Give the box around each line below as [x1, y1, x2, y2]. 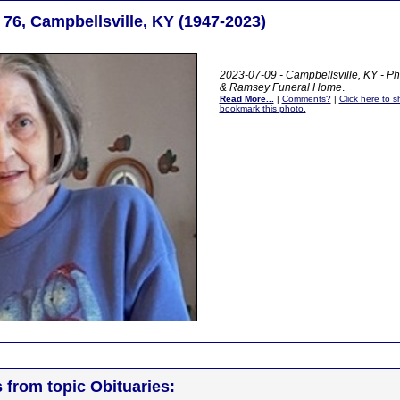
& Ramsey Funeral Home [219, 81, 342, 94]
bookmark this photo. [219, 104, 306, 113]
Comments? [281, 94, 331, 104]
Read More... [219, 94, 274, 104]
